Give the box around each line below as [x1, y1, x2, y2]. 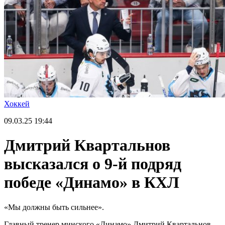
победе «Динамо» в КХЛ [4, 173, 179, 192]
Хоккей [4, 99, 30, 108]
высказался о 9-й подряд [4, 155, 181, 173]
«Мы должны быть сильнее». [4, 202, 104, 211]
